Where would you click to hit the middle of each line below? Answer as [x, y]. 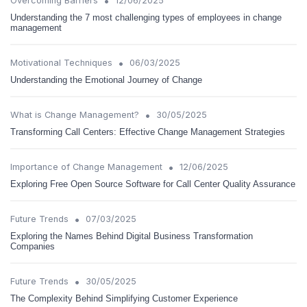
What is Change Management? [75, 115]
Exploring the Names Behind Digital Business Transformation [132, 236]
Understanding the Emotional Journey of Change [106, 80]
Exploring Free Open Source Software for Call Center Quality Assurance [153, 184]
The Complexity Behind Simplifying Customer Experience [124, 298]
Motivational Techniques [61, 63]
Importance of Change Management [86, 167]
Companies [33, 246]
